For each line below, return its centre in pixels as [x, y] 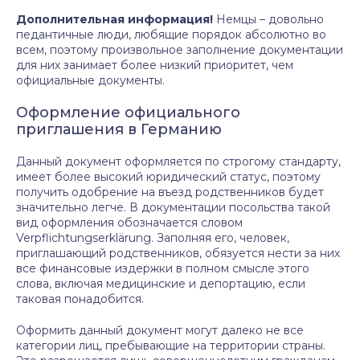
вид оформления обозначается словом [129, 223]
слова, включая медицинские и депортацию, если [161, 284]
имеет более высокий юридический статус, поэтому [168, 177]
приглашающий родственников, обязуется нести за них [178, 253]
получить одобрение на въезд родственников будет [170, 192]
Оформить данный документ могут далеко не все [160, 330]
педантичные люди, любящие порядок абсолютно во [171, 35]
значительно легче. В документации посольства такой [173, 207]
